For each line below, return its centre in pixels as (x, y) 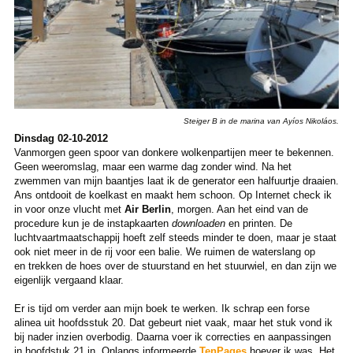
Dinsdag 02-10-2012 (61, 139)
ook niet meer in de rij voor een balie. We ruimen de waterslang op (164, 252)
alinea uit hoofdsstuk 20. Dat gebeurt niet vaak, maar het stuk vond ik (173, 323)
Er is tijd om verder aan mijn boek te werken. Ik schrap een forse (162, 309)
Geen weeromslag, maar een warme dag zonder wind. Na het (152, 167)
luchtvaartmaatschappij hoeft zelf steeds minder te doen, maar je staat (175, 238)
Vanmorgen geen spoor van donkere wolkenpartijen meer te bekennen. (174, 153)
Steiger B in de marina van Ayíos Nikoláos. (262, 121)
